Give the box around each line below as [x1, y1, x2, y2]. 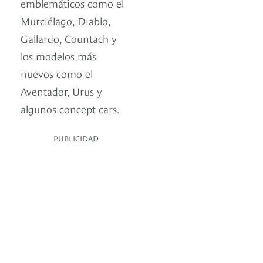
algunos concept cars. [21, 101, 120, 116]
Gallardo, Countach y [21, 31, 117, 46]
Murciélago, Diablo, [21, 13, 110, 28]
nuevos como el [21, 66, 93, 81]
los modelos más [21, 48, 96, 63]
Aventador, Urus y [21, 83, 102, 99]
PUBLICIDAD [53, 133, 99, 144]
